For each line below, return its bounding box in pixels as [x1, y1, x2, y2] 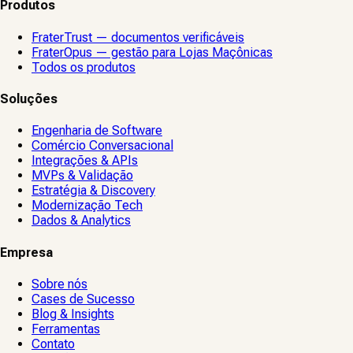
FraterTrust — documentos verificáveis [32, 29, 244, 45]
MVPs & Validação [32, 168, 133, 184]
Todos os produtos [32, 59, 136, 75]
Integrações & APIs [32, 153, 138, 169]
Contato [32, 336, 75, 351]
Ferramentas [32, 321, 100, 336]
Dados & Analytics [32, 213, 131, 229]
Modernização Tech [32, 198, 143, 214]
